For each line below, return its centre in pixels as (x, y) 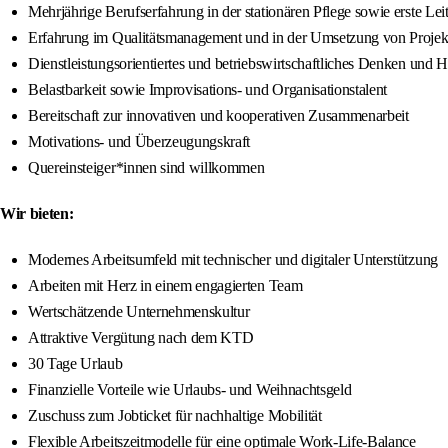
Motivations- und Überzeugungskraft (139, 142)
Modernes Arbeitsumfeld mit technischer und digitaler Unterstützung (233, 260)
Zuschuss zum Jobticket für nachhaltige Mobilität (175, 416)
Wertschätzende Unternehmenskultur (139, 312)
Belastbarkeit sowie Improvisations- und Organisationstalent (208, 90)
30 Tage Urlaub (75, 364)
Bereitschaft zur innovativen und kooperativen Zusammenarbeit (218, 116)
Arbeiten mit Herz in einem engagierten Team (165, 286)
